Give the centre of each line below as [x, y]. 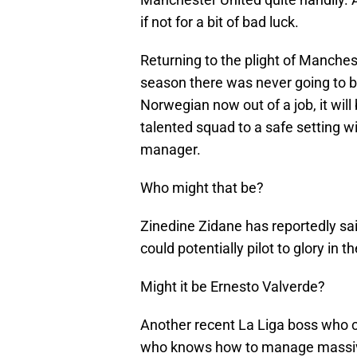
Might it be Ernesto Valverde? [233, 286]
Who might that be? [202, 187]
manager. [171, 149]
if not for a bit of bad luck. [220, 22]
